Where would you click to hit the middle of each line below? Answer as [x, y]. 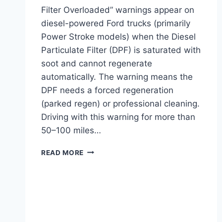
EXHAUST [101, 160]
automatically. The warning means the [117, 77]
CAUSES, [99, 192]
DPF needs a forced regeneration [107, 90]
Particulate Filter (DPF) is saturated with [121, 50]
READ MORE [63, 152]
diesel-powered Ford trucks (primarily [116, 23]
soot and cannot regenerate [97, 63]
